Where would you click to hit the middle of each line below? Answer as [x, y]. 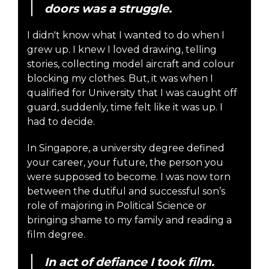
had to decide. [61, 121]
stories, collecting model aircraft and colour [131, 64]
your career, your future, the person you [125, 162]
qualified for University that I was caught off [132, 92]
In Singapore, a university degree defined [126, 148]
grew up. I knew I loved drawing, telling [122, 49]
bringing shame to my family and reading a [129, 220]
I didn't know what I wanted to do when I [126, 35]
